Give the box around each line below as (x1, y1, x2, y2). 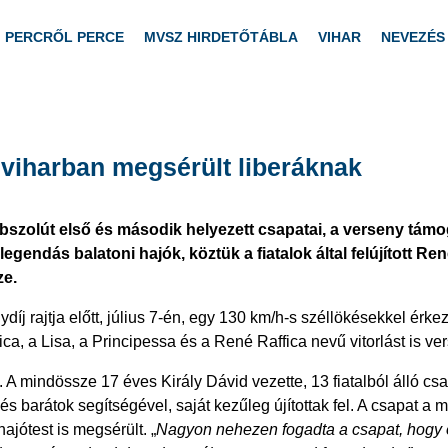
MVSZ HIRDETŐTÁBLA (144, 29, 298, 45)
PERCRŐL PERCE (5, 29, 124, 45)
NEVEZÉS (381, 29, 445, 45)
